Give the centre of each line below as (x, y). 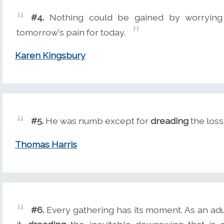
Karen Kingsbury (50, 55)
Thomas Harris (46, 144)
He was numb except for (97, 121)
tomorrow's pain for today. (71, 32)
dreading (170, 121)
